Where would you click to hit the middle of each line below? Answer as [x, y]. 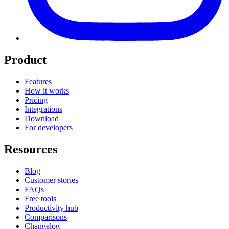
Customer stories [51, 180]
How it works [47, 91]
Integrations [43, 109]
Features [38, 82]
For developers [49, 128]
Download [42, 118]
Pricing [36, 100]
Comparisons [46, 217]
